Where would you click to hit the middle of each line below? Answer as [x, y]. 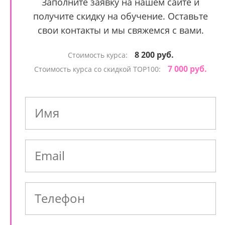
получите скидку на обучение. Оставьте [121, 16]
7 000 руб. [187, 69]
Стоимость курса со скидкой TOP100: [98, 69]
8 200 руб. [154, 55]
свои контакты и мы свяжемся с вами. [121, 30]
